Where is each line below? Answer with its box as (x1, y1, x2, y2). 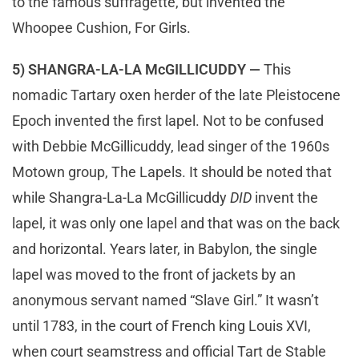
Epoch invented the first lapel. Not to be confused (12, 112, 324, 130)
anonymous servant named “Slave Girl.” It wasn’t (12, 292, 319, 309)
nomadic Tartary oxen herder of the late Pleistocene (12, 87, 341, 104)
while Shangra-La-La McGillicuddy (12, 189, 230, 207)
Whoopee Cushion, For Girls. (12, 19, 194, 37)
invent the (252, 189, 318, 207)
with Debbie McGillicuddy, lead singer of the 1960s (12, 138, 329, 155)
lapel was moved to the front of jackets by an (12, 266, 296, 284)
